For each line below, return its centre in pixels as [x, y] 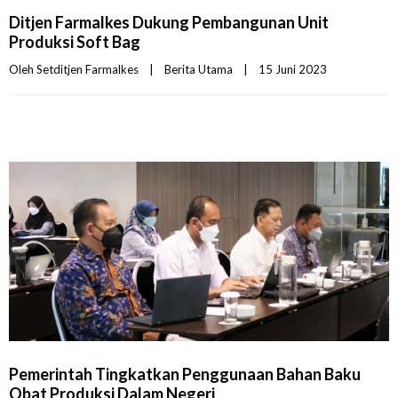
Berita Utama [199, 70]
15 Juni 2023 [298, 70]
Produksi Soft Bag [75, 42]
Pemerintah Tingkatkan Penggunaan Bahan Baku [185, 374]
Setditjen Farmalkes [88, 70]
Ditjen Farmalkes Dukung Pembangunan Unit [169, 23]
